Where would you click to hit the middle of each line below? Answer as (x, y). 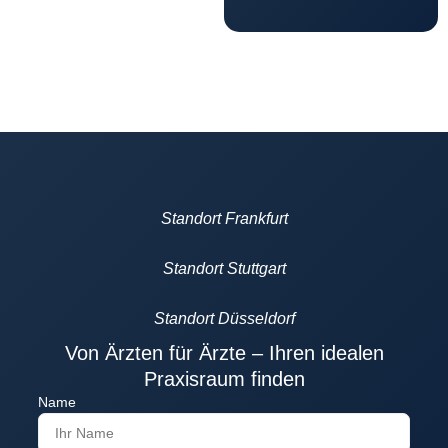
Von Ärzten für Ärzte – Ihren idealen (224, 353)
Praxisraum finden (224, 379)
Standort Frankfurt (224, 219)
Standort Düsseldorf (224, 319)
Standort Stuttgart (224, 269)
